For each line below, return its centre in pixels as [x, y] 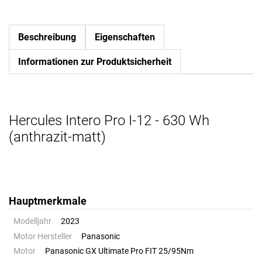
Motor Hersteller [43, 236]
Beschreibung [47, 37]
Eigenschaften [125, 37]
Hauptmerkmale [48, 201]
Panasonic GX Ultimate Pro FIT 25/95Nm [119, 251]
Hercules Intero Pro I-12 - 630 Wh [109, 121]
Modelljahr [32, 222]
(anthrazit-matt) [57, 137]
